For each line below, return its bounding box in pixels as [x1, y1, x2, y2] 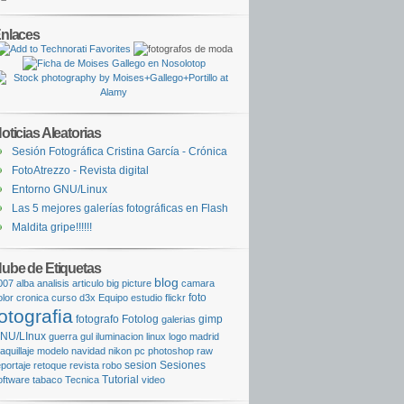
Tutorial [102, 373, 139, 386]
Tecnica [65, 374, 99, 385]
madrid [189, 331, 219, 342]
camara [181, 278, 215, 289]
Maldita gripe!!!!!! [12, 221, 92, 234]
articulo [72, 278, 104, 289]
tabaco [32, 374, 62, 385]
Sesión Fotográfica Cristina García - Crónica [12, 145, 227, 158]
